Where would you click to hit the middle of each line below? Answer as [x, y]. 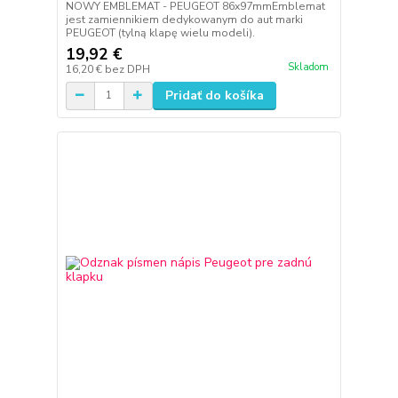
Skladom [308, 67]
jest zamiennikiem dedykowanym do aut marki [184, 19]
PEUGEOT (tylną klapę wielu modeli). [160, 32]
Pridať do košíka [214, 95]
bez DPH [127, 69]
